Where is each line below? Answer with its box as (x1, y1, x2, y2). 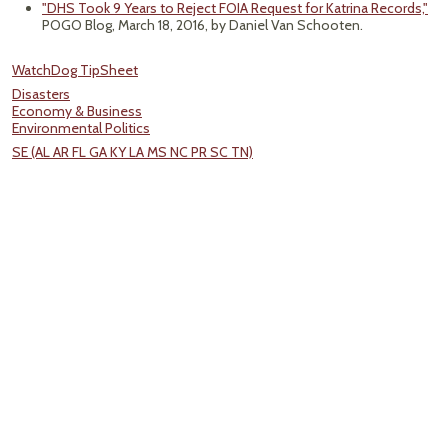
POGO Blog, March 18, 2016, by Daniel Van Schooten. (42, 16, 363, 34)
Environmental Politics (12, 119, 150, 137)
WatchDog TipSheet (12, 61, 138, 79)
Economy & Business (12, 102, 142, 120)
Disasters (12, 85, 70, 103)
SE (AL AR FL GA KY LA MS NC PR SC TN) (12, 143, 253, 161)
